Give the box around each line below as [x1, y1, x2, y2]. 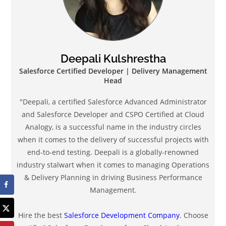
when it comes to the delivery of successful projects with [17, 135, 209, 145]
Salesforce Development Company [64, 210, 180, 220]
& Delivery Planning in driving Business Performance [24, 173, 202, 183]
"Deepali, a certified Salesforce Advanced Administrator [19, 97, 207, 107]
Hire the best [18, 210, 64, 220]
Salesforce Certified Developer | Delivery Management [19, 66, 207, 76]
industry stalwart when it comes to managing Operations [17, 160, 209, 170]
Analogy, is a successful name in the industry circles [25, 122, 201, 132]
